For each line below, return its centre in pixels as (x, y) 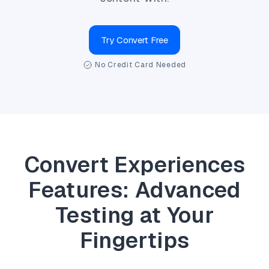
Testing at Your (134, 216)
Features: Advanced (134, 190)
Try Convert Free (134, 40)
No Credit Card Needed (141, 65)
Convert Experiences (134, 165)
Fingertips (134, 241)
